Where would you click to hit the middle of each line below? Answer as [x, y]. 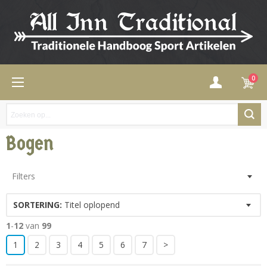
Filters [24, 176]
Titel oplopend [91, 205]
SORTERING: [38, 205]
